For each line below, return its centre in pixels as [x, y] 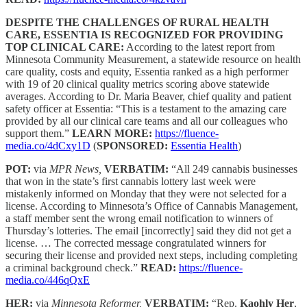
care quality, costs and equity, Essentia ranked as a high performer [147, 71]
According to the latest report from [199, 47]
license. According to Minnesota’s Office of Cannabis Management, [152, 206]
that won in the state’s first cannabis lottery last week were [131, 181]
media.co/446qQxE [48, 280]
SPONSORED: [134, 145]
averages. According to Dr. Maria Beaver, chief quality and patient [148, 96]
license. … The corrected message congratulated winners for [136, 243]
